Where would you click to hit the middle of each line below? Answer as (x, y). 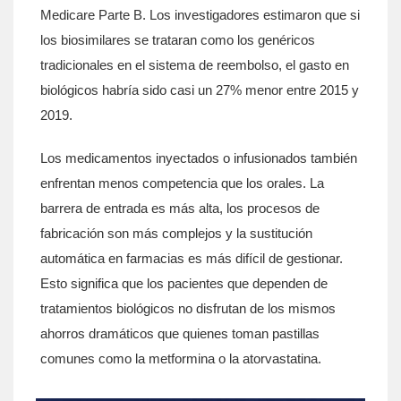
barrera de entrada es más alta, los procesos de (180, 208)
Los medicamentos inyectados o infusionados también (199, 158)
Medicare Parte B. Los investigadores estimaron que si (200, 15)
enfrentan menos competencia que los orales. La (182, 183)
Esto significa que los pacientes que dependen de (184, 283)
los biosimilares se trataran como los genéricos (178, 40)
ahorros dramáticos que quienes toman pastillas (180, 333)
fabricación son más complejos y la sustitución (176, 233)
